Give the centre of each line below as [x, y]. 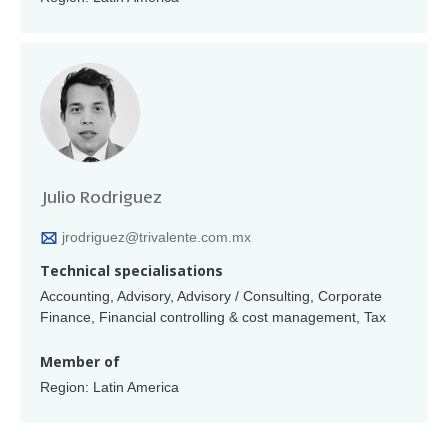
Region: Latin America [109, 386]
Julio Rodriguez [101, 197]
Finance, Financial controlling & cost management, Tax [213, 316]
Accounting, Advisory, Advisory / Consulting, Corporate [211, 295]
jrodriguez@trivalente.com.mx [156, 236]
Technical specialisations [131, 270]
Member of [80, 361]
